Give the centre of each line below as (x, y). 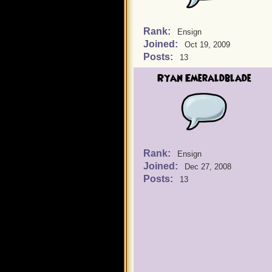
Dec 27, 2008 (208, 167)
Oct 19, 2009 (207, 45)
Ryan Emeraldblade (204, 78)
